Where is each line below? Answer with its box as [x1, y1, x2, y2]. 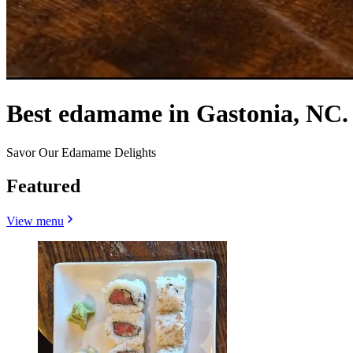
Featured [6, 175, 80, 196]
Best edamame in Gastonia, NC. [6, 99, 348, 128]
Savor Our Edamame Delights [6, 145, 156, 159]
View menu [6, 214, 64, 228]
